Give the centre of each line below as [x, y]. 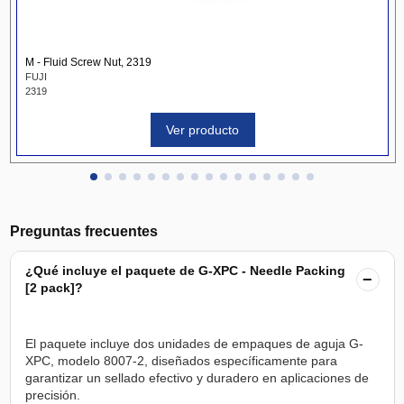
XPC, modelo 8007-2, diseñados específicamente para [181, 360]
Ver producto [202, 129]
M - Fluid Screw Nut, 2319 [88, 63]
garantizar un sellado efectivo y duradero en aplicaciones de [197, 377]
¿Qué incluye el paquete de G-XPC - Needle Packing [185, 270]
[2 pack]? [54, 287]
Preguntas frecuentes [83, 231]
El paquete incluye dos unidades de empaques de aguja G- [194, 343]
